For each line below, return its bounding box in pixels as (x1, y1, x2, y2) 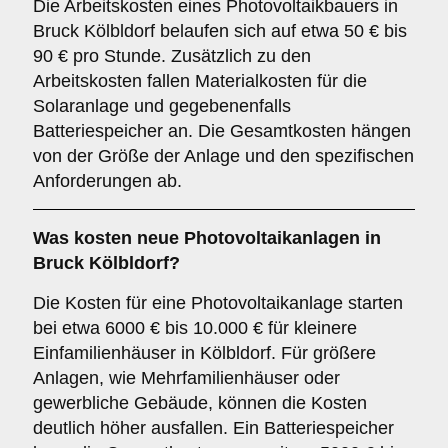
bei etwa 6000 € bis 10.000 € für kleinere (33, 318, 357, 338)
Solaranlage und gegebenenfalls (33, 96, 291, 116)
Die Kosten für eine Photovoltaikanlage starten (33, 293, 403, 313)
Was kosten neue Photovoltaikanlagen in (33, 228, 381, 248)
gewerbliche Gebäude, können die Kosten (33, 393, 367, 413)
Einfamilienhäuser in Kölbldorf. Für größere (33, 343, 376, 363)
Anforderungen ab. (33, 171, 182, 191)
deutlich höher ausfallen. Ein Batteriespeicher (33, 418, 394, 438)
